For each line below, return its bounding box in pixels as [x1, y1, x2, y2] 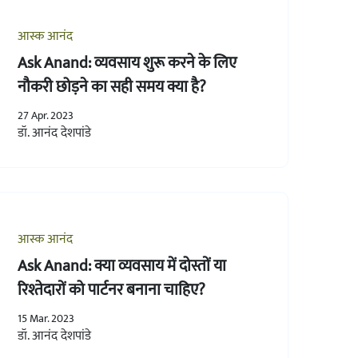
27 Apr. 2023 [17, 105, 74, 125]
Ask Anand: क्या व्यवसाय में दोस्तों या [17, 252, 226, 280]
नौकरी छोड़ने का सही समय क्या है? [17, 73, 206, 101]
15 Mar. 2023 [17, 308, 74, 328]
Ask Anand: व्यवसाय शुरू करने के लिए [17, 49, 237, 77]
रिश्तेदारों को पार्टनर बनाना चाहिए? [17, 276, 205, 304]
